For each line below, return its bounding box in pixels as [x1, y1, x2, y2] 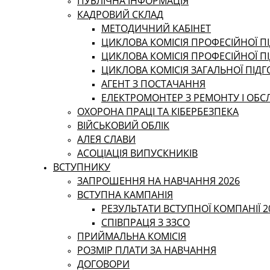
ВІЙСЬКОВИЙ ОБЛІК [77, 119, 169, 132]
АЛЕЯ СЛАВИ [77, 133, 136, 146]
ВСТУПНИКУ [53, 160, 110, 174]
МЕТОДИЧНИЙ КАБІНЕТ [101, 22, 211, 35]
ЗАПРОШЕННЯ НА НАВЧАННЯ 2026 [77, 174, 240, 187]
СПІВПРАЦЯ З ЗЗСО [101, 216, 190, 229]
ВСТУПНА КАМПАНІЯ [77, 188, 173, 201]
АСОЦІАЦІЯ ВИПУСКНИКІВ [77, 146, 198, 160]
